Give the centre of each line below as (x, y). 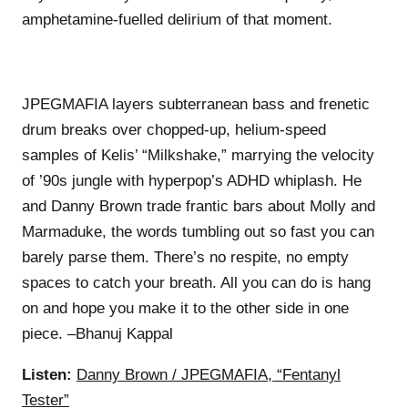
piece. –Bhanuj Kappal (97, 333)
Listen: (47, 374)
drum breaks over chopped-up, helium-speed (174, 129)
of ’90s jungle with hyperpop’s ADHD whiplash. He (192, 180)
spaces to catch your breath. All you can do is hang (196, 282)
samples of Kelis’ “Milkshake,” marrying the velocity (198, 155)
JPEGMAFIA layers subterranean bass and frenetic (196, 104)
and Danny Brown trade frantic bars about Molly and (199, 206)
